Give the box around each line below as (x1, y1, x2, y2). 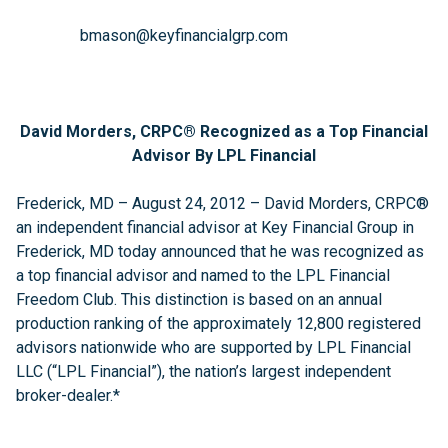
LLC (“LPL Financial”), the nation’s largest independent (16, 362, 391, 381)
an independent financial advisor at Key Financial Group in (16, 218, 414, 237)
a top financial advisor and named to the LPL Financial (16, 266, 390, 285)
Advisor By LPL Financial (132, 146, 316, 165)
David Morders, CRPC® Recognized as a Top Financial (20, 122, 428, 141)
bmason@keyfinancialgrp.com (16, 26, 288, 45)
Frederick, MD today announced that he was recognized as (16, 242, 424, 261)
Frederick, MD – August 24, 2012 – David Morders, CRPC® (16, 194, 429, 213)
